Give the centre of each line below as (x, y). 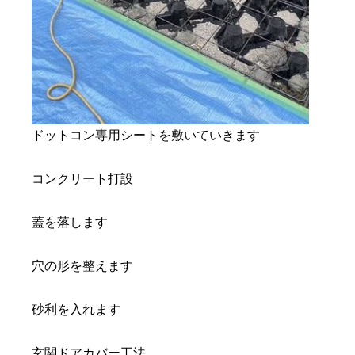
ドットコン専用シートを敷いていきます (146, 136)
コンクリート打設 (82, 179)
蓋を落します (70, 223)
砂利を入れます (76, 310)
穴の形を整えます (82, 266)
